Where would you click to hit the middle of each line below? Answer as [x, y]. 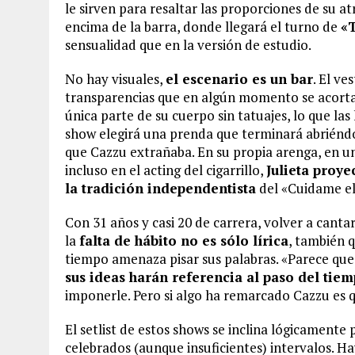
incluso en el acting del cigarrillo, [166, 170]
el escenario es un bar [239, 79]
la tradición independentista [160, 188]
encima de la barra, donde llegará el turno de [203, 27]
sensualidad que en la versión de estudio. [188, 45]
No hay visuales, [115, 79]
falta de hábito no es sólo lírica [184, 240]
